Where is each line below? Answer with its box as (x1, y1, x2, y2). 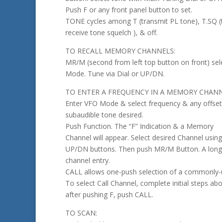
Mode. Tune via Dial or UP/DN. (65, 69, 165, 79)
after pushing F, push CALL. (65, 190, 153, 200)
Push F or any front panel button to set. (65, 5, 192, 15)
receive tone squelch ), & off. (65, 28, 158, 38)
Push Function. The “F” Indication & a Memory (65, 121, 214, 131)
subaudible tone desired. (65, 110, 143, 120)
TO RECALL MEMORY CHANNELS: (65, 46, 175, 56)
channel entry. (65, 156, 110, 166)
